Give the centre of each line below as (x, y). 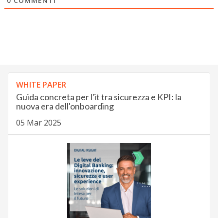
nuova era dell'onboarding (65, 106)
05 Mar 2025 (38, 123)
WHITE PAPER (41, 85)
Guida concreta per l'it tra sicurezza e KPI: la (99, 97)
